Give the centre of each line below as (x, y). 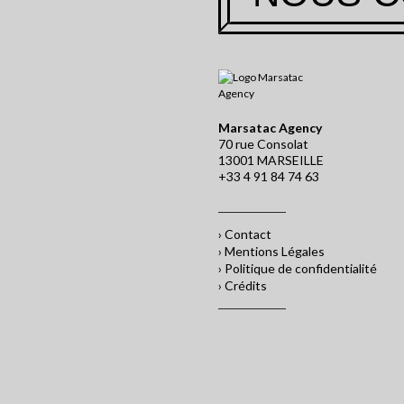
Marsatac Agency (270, 128)
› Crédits (243, 285)
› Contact (245, 234)
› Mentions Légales (271, 251)
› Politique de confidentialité (298, 268)
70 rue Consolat (263, 144)
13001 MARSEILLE (271, 160)
